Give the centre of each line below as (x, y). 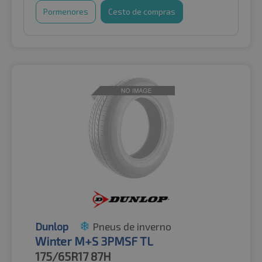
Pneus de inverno (132, 226)
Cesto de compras (142, 11)
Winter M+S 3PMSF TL (94, 241)
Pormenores (66, 11)
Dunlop (52, 226)
